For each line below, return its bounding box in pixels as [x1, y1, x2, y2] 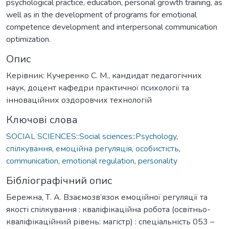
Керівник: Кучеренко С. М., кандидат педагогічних [6, 70, 202, 81]
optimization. [6, 33, 51, 45]
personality [138, 155, 177, 167]
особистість [135, 143, 179, 154]
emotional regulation [62, 155, 134, 167]
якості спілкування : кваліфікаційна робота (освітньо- [6, 203, 211, 215]
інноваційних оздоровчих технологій [6, 94, 152, 106]
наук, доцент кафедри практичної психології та [6, 82, 189, 94]
